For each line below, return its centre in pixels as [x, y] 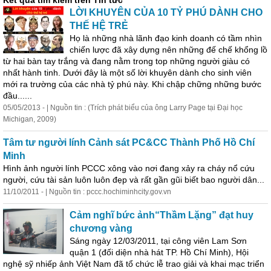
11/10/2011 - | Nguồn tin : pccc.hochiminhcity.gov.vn [87, 192]
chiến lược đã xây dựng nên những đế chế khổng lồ [168, 50]
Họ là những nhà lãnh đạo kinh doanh [143, 38]
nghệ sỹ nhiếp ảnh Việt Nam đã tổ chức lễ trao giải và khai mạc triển [134, 264]
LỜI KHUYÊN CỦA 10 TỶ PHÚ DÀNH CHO [166, 12]
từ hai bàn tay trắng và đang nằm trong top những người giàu [122, 61]
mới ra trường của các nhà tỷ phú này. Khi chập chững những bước [132, 84]
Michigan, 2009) [30, 119]
